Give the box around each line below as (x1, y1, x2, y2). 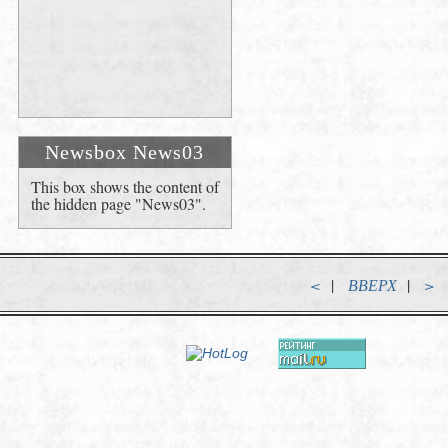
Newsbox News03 (45, 141, 205, 163)
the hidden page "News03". (31, 193, 206, 214)
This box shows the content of (31, 176, 219, 197)
